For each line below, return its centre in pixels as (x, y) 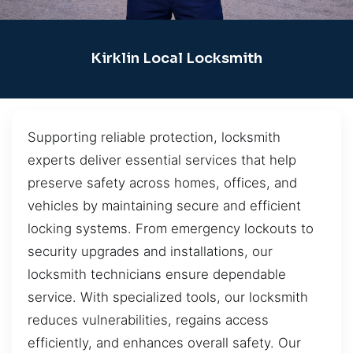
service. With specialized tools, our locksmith (168, 297)
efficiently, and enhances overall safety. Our (164, 342)
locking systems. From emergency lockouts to (171, 228)
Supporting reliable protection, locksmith (154, 137)
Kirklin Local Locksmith (176, 59)
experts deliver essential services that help (162, 160)
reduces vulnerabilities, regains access (148, 320)
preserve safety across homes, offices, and (162, 182)
